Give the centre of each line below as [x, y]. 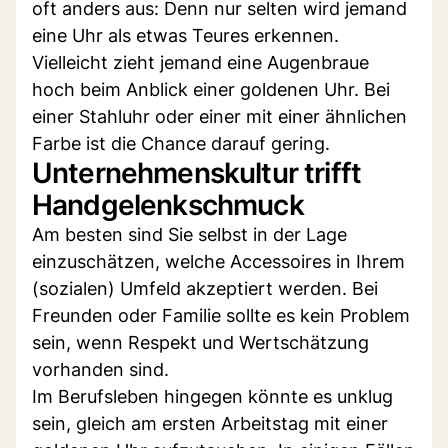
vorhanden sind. [100, 369]
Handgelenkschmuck [168, 204]
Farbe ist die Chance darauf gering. [181, 143]
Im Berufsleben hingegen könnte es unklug [212, 396]
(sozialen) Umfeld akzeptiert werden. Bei [205, 288]
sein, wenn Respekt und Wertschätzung [200, 342]
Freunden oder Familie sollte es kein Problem [221, 315]
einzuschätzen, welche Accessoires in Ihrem [218, 261]
